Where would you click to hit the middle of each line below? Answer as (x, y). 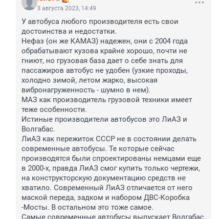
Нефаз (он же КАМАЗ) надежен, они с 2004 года (105, 41)
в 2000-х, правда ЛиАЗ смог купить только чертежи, (111, 168)
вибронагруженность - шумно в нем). (87, 90)
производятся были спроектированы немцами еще (111, 159)
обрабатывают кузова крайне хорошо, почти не (104, 51)
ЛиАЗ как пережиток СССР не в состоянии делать (109, 139)
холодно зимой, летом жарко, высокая (89, 80)
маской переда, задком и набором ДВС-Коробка (106, 198)
